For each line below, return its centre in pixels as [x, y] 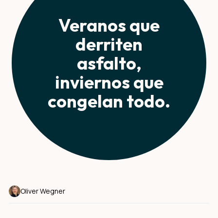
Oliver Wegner [43, 191]
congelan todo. [109, 101]
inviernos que [109, 82]
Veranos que [109, 25]
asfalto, [109, 63]
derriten [109, 44]
